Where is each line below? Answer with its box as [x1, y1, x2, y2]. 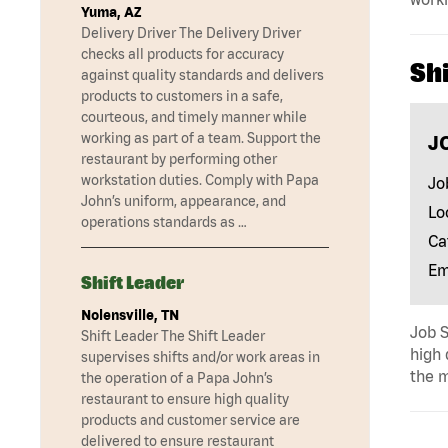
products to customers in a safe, [81, 88, 283, 105]
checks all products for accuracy [81, 46, 284, 63]
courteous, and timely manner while [81, 109, 307, 126]
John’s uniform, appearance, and [81, 193, 286, 210]
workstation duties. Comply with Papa [81, 172, 319, 189]
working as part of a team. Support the [81, 130, 321, 147]
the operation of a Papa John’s [81, 370, 273, 387]
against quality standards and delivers [81, 67, 324, 84]
